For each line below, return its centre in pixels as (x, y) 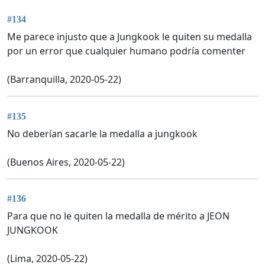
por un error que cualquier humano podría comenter (126, 51)
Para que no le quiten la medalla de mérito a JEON (118, 216)
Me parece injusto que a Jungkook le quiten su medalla (130, 37)
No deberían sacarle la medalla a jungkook (102, 133)
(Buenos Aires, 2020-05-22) (66, 162)
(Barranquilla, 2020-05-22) (64, 80)
